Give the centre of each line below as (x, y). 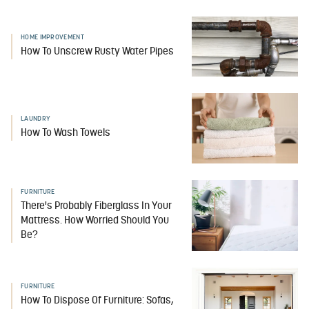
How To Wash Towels (66, 134)
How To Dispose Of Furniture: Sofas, (97, 301)
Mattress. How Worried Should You (95, 221)
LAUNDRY (36, 119)
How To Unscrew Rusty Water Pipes (97, 52)
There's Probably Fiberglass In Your (96, 207)
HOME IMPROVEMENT (52, 37)
